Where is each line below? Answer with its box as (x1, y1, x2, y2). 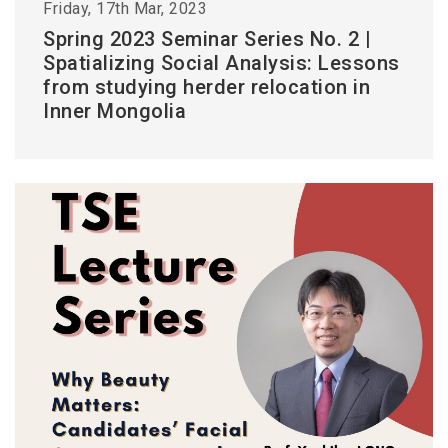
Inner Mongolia (43, 99, 186, 123)
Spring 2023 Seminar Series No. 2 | (43, 27, 371, 51)
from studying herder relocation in (43, 75, 370, 99)
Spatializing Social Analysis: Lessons (43, 51, 400, 75)
